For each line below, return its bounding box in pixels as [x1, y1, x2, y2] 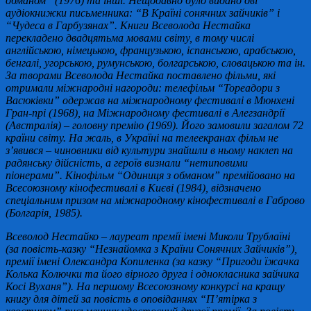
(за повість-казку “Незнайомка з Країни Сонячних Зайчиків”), [6, 242, 297, 255]
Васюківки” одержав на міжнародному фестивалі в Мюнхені [6, 94, 294, 106]
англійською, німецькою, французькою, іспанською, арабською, [6, 44, 296, 56]
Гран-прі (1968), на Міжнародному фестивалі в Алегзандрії [6, 106, 285, 119]
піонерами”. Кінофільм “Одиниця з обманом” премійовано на [6, 169, 295, 181]
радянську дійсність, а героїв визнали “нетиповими [6, 156, 248, 169]
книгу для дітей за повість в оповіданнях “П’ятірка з [6, 292, 257, 305]
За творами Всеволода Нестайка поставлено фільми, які [6, 69, 276, 81]
